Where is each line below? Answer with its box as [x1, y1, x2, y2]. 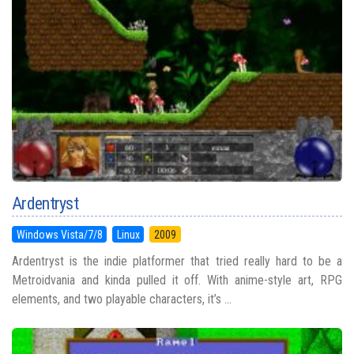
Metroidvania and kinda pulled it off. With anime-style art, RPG [12, 272, 342, 288]
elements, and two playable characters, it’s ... [12, 291, 232, 307]
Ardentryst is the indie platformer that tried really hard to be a [12, 253, 342, 269]
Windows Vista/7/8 [16, 228, 103, 241]
